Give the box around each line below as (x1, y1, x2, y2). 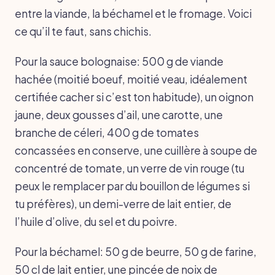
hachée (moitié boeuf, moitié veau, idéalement (15, 72, 247, 86)
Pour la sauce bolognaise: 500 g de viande (15, 54, 223, 68)
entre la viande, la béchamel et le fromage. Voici (15, 6, 252, 20)
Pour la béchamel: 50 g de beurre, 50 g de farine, (15, 244, 257, 258)
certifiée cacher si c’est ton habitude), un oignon (15, 90, 254, 104)
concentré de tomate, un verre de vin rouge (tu (15, 161, 244, 175)
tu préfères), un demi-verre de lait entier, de (15, 196, 231, 211)
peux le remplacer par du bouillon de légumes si (15, 179, 250, 193)
